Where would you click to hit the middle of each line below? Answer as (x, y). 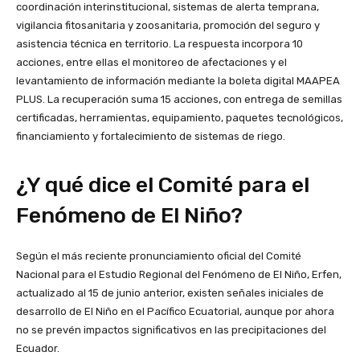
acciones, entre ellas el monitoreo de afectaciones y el (151, 63)
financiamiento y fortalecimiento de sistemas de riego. (151, 137)
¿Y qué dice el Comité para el (163, 185)
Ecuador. (38, 349)
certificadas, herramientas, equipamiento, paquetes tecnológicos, (180, 118)
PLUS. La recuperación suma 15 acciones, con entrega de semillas (179, 100)
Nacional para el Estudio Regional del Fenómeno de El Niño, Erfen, (179, 275)
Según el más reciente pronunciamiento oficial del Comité (159, 256)
